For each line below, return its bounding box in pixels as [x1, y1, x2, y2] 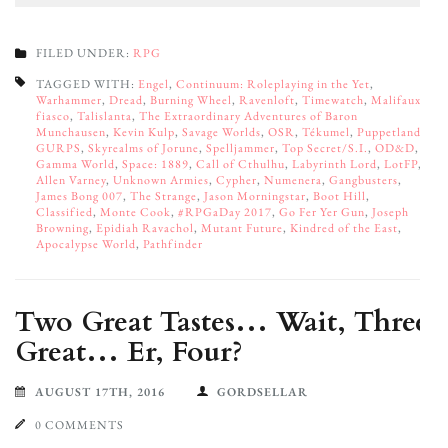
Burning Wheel [150, 91, 232, 108]
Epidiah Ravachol [96, 219, 194, 236]
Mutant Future [201, 219, 283, 236]
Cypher [216, 171, 257, 188]
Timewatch [302, 91, 364, 108]
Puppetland [357, 123, 421, 140]
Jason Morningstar [204, 187, 306, 204]
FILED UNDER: [36, 44, 133, 61]
